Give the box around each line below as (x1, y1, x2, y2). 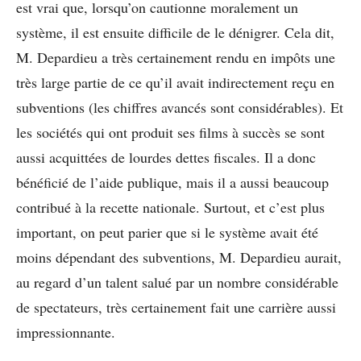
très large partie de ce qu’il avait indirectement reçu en (16, 72, 334, 92)
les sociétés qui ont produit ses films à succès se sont (16, 122, 325, 142)
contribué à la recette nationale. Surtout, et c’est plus (16, 197, 325, 217)
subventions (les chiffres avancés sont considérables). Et (16, 97, 343, 117)
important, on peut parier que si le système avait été (16, 222, 318, 242)
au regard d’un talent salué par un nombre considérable (16, 272, 338, 292)
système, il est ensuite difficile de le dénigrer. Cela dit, (16, 22, 334, 42)
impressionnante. (16, 322, 115, 342)
